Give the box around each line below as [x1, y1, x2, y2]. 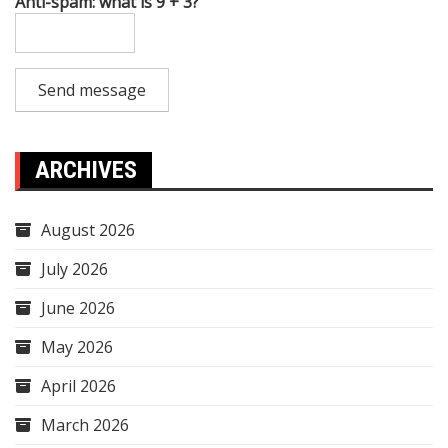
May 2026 [41, 336, 113, 358]
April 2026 [41, 375, 116, 397]
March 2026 [41, 414, 129, 436]
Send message [38, 79, 146, 101]
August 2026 [41, 219, 135, 241]
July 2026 [41, 258, 108, 280]
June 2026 [41, 297, 115, 319]
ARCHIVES [35, 156, 137, 184]
